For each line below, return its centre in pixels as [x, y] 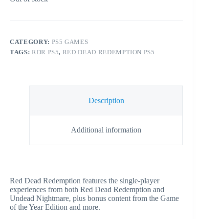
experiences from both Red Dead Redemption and [87, 190]
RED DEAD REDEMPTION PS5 [109, 52]
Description [106, 100]
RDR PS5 [45, 52]
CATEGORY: [31, 42]
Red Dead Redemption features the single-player [85, 181]
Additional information [106, 130]
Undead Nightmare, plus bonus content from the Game [94, 198]
